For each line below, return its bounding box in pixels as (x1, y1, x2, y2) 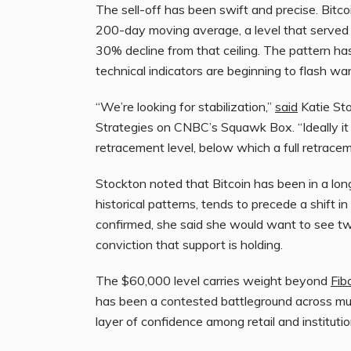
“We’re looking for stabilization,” (96, 98, 275, 114)
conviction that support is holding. (96, 236, 283, 252)
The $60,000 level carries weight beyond (96, 272, 331, 288)
